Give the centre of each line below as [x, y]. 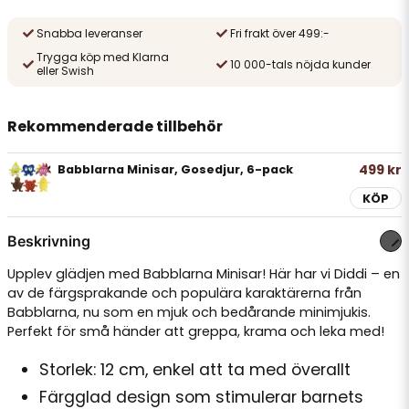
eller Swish [65, 71]
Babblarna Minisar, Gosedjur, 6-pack [175, 169]
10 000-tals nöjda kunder [300, 64]
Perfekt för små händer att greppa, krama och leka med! [196, 331]
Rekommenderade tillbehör [115, 126]
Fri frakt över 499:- [279, 33]
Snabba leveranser [89, 33]
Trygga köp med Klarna [103, 57]
